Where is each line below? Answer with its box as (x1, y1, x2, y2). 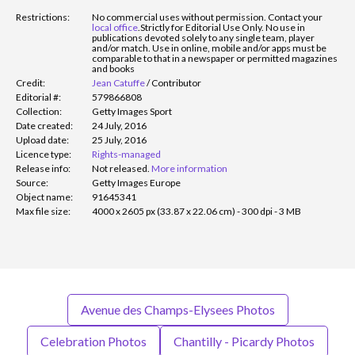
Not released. (92, 162, 150, 175)
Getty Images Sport (92, 105, 172, 118)
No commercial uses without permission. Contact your (92, 11, 323, 24)
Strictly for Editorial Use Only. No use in (140, 21, 305, 34)
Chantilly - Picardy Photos (174, 334, 315, 349)
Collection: (16, 105, 62, 118)
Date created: (16, 120, 73, 132)
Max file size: (16, 205, 71, 218)
